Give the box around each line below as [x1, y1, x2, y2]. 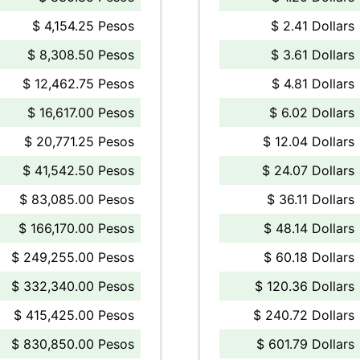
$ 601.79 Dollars [256, 336, 354, 352]
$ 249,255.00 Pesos [11, 249, 134, 265]
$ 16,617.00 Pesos [27, 104, 134, 121]
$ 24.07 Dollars [262, 162, 354, 178]
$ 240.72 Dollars [253, 307, 354, 323]
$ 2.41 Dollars [271, 18, 354, 34]
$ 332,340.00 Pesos [11, 278, 134, 294]
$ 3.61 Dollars [271, 47, 354, 63]
